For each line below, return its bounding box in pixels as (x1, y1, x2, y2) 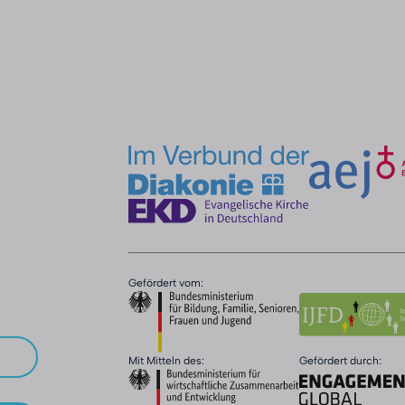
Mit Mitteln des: (128, 354, 204, 368)
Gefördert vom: (128, 276, 203, 289)
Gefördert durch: (299, 354, 382, 368)
